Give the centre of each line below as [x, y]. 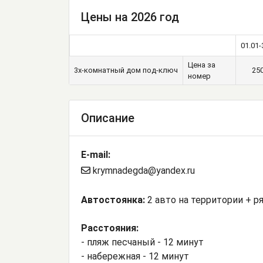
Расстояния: [110, 228]
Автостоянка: [113, 200]
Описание [108, 118]
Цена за [202, 65]
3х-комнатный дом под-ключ [126, 70]
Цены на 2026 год [130, 17]
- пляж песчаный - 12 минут [142, 242]
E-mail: [96, 155]
